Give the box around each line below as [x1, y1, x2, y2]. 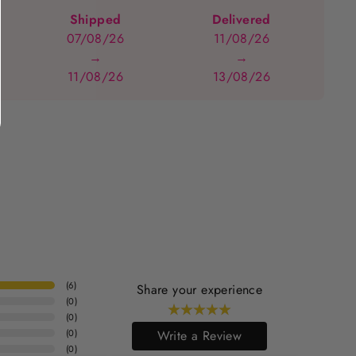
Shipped [69, 10, 122, 29]
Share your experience [136, 281, 263, 300]
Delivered [212, 10, 271, 29]
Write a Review [157, 327, 242, 346]
